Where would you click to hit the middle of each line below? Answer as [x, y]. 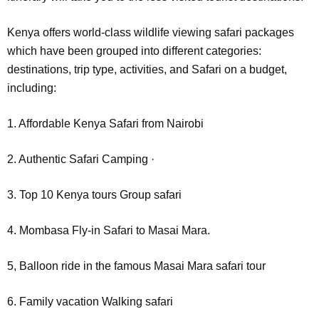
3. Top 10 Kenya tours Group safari [94, 195]
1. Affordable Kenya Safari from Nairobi [105, 124]
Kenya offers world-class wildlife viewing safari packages [151, 33]
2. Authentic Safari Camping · [81, 159]
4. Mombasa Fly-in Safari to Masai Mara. [109, 231]
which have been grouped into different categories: [134, 51]
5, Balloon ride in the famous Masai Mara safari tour [136, 266]
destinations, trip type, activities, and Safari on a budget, [147, 70]
